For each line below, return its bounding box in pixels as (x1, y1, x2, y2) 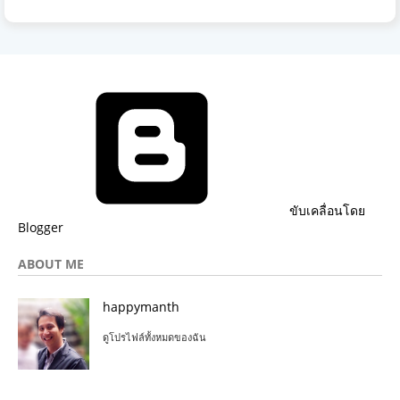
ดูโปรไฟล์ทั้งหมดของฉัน (103, 330, 206, 345)
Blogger (18, 219, 63, 237)
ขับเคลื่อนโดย (286, 202, 365, 220)
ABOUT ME (18, 255, 84, 273)
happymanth (103, 298, 179, 316)
